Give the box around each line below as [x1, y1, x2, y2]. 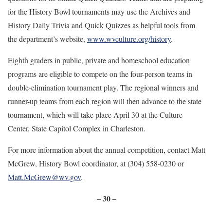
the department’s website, [8, 34, 87, 44]
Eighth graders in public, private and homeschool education [8, 55, 190, 65]
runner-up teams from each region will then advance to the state [8, 96, 201, 106]
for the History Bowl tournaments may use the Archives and [8, 6, 190, 17]
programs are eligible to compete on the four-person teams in [8, 69, 192, 79]
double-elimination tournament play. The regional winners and [8, 82, 199, 92]
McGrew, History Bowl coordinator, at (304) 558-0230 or [8, 158, 184, 168]
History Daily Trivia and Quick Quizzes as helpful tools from [8, 20, 195, 30]
